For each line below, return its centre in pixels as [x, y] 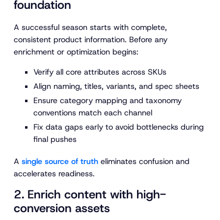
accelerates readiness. [54, 174]
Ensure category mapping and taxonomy [108, 101]
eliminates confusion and [144, 162]
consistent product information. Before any [91, 40]
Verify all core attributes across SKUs [100, 72]
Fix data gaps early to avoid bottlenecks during [119, 127]
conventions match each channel [93, 113]
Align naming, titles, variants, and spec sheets [116, 86]
